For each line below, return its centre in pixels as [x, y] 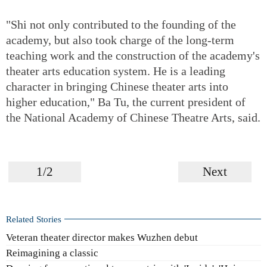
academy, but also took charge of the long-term [120, 40]
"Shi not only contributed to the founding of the [121, 24]
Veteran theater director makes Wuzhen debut [102, 237]
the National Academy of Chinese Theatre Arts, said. [133, 117]
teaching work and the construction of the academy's [133, 55]
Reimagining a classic [52, 253]
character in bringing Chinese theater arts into [117, 86]
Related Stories [34, 219]
